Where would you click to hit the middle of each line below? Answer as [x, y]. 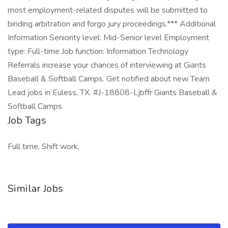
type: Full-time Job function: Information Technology [98, 51]
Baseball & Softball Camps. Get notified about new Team [109, 79]
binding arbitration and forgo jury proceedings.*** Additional [112, 24]
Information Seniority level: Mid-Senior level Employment [108, 38]
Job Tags [27, 120]
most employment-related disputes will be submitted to [108, 10]
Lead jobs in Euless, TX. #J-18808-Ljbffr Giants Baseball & [112, 93]
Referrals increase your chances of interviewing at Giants [107, 65]
